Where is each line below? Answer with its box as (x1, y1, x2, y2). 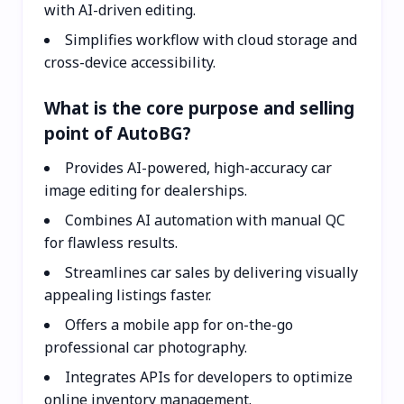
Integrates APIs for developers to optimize (65, 366, 353, 387)
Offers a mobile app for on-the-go (65, 314, 293, 335)
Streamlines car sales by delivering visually (65, 262, 358, 282)
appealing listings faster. (44, 284, 211, 305)
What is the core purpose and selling (44, 96, 354, 119)
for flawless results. (44, 232, 178, 252)
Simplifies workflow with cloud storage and (65, 29, 357, 50)
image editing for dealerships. (44, 179, 247, 200)
